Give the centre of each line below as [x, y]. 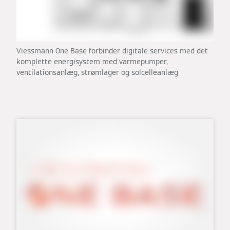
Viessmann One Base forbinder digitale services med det [112, 51]
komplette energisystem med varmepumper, [92, 61]
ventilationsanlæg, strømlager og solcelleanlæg [97, 72]
